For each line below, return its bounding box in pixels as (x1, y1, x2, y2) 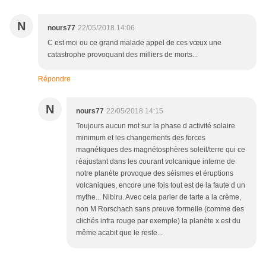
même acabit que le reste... (76, 229, 163, 237)
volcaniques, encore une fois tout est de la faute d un (76, 181, 245, 190)
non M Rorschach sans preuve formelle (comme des (76, 205, 244, 214)
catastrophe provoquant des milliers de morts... (47, 50, 198, 59)
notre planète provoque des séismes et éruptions (76, 169, 233, 178)
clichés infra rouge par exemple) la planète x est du (76, 217, 240, 226)
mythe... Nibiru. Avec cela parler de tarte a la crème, (76, 193, 241, 202)
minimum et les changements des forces (76, 134, 205, 142)
